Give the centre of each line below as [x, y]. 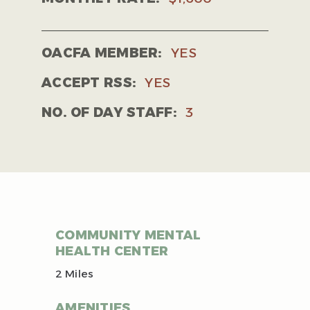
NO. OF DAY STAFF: [109, 113]
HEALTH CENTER [112, 252]
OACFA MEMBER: [102, 53]
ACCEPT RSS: [89, 83]
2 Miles [75, 274]
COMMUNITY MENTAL [128, 236]
